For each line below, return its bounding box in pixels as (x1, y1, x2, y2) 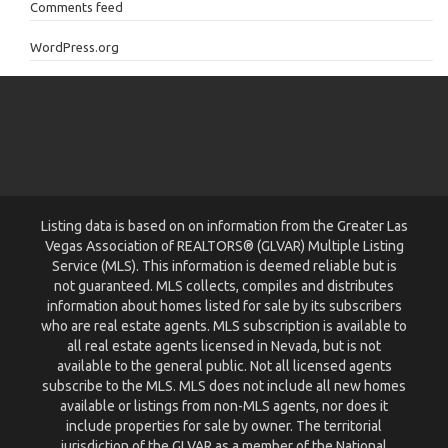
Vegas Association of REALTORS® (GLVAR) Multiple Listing (44, 238, 404, 255)
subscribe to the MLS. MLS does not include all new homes (42, 378, 406, 395)
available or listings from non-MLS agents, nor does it (60, 398, 388, 415)
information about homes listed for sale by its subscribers (46, 298, 402, 315)
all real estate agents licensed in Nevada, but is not (67, 338, 381, 355)
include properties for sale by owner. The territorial (66, 418, 382, 435)
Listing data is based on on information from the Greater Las (40, 218, 408, 235)
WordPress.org (30, 40, 119, 55)
